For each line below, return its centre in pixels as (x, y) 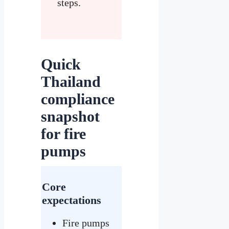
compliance (78, 99)
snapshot (70, 116)
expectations (72, 200)
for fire (63, 133)
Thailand (71, 81)
